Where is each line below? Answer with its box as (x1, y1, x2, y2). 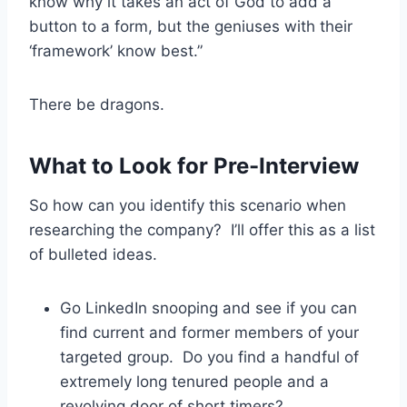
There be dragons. (29, 94, 164, 114)
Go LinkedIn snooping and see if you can (60, 298, 357, 317)
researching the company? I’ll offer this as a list (29, 220, 375, 239)
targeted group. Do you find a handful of (60, 347, 359, 366)
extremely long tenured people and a (60, 372, 329, 391)
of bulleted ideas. (29, 244, 157, 263)
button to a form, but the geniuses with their (29, 16, 352, 35)
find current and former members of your (60, 323, 359, 342)
